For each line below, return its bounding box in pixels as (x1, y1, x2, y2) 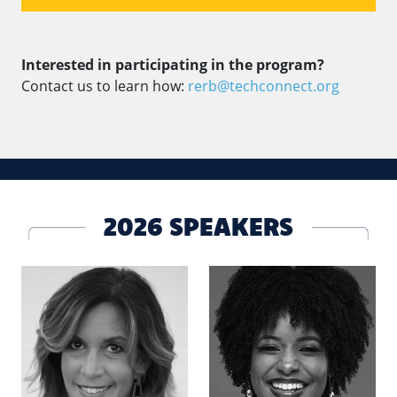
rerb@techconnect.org (188, 75, 339, 96)
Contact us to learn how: (21, 75, 188, 96)
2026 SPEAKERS (85, 208, 312, 242)
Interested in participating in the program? (21, 54, 324, 74)
